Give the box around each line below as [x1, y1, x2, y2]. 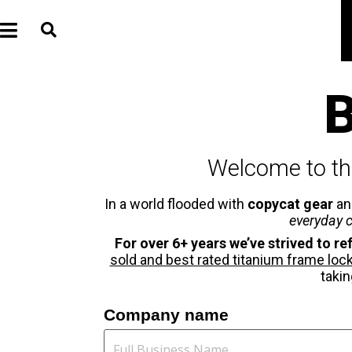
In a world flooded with [104, 196, 247, 212]
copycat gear [247, 196, 333, 212]
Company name [104, 306, 229, 324]
